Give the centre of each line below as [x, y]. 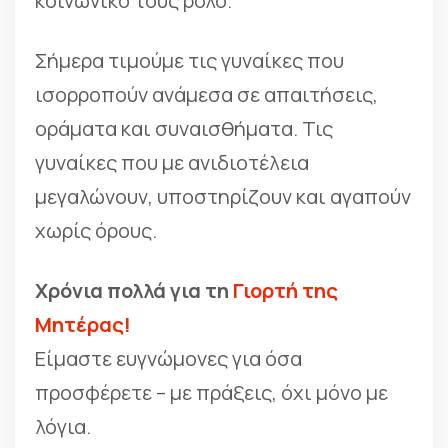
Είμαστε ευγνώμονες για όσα [168, 358]
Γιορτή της [285, 290]
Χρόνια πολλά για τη [134, 290]
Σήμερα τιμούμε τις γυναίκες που [189, 60]
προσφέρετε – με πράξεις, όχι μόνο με [211, 392]
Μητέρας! [83, 324]
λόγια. [63, 426]
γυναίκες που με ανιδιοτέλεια [172, 162]
